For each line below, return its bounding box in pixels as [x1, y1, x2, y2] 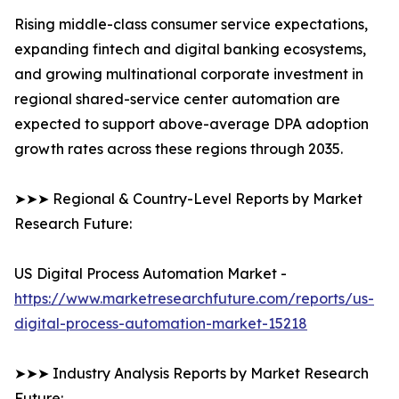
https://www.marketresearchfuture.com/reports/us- [14, 289, 374, 308]
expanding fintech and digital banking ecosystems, [14, 40, 366, 59]
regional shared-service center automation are [14, 90, 340, 109]
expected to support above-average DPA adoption [14, 115, 369, 134]
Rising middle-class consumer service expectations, [14, 15, 368, 34]
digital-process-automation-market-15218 [14, 314, 307, 333]
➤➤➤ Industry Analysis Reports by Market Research [14, 364, 369, 383]
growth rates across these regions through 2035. [14, 140, 343, 159]
